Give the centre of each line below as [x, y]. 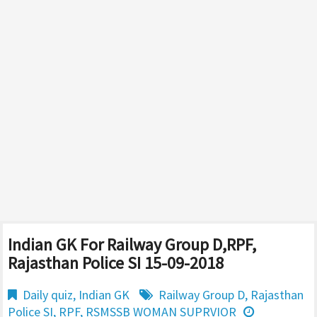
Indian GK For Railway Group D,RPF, [132, 244]
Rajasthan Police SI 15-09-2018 [116, 263]
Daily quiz [48, 295]
